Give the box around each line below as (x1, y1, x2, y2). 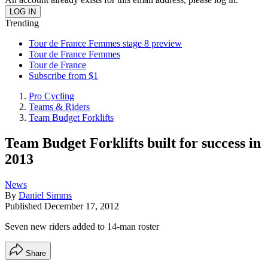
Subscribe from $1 (29, 71, 98, 81)
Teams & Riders (29, 102, 90, 112)
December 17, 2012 (44, 200, 119, 211)
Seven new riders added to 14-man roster (5, 221, 159, 232)
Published (5, 200, 44, 211)
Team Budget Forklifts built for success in (5, 135, 261, 151)
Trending (5, 18, 39, 28)
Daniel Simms (19, 190, 72, 200)
